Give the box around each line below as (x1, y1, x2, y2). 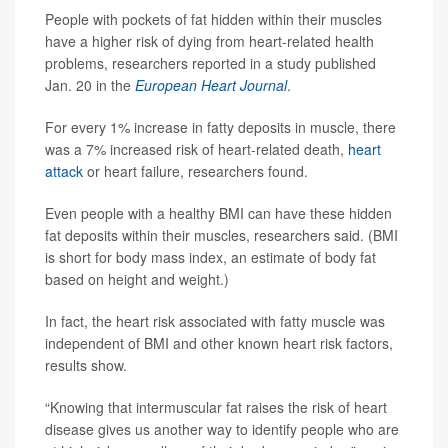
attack (45, 160, 83, 181)
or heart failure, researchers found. (83, 160, 308, 181)
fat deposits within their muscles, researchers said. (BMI (45, 224, 398, 245)
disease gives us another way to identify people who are (45, 418, 399, 439)
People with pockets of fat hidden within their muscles (45, 8, 382, 29)
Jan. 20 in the (45, 74, 135, 95)
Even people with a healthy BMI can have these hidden (45, 202, 392, 223)
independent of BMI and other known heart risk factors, (45, 332, 393, 353)
